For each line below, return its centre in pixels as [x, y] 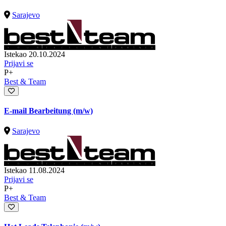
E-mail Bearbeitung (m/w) [48, 111]
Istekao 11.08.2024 [34, 170]
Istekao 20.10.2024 [35, 54]
